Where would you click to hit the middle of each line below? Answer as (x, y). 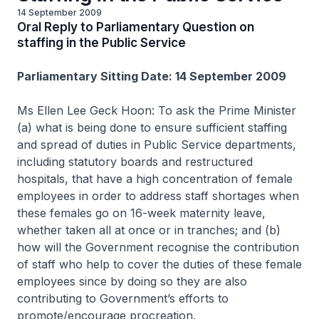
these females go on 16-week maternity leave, (141, 213)
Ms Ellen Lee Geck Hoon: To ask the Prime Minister (157, 110)
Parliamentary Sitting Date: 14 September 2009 (152, 76)
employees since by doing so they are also (132, 281)
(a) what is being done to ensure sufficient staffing (152, 127)
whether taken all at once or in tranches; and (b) (149, 230)
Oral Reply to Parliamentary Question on (136, 27)
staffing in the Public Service (101, 43)
